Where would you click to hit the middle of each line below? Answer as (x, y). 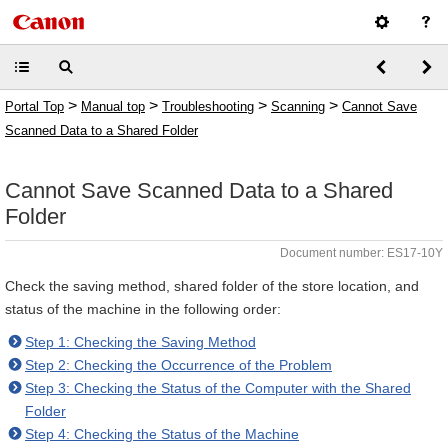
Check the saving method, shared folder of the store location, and (212, 286)
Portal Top (34, 106)
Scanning (298, 106)
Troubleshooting (208, 106)
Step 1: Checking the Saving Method (140, 342)
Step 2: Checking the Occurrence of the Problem (178, 365)
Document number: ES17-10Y (361, 253)
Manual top (113, 106)
